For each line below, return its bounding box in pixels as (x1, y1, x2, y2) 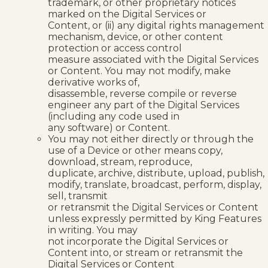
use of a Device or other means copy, (48, 144, 223, 156)
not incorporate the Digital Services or (48, 235, 229, 247)
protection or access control (48, 42, 182, 54)
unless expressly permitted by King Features (48, 212, 261, 224)
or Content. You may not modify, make (48, 65, 231, 77)
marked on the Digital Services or (48, 8, 206, 20)
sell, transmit (48, 190, 108, 202)
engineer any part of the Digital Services (48, 99, 239, 111)
